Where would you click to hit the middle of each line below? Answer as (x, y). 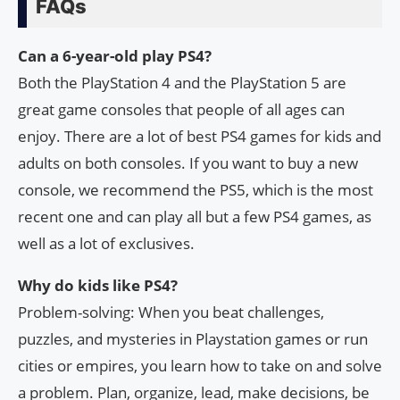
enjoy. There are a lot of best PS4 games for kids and (200, 137)
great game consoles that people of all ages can (181, 110)
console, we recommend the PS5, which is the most (196, 190)
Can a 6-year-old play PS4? (115, 56)
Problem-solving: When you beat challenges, (171, 312)
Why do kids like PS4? (98, 286)
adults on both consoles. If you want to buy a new (188, 163)
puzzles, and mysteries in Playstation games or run (193, 339)
